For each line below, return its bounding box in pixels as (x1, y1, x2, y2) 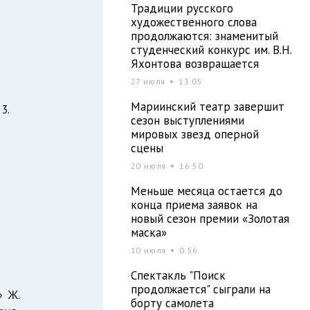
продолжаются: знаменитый (130, 28, 278, 44)
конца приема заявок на (130, 197, 257, 212)
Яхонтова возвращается (130, 55, 259, 71)
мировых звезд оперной (130, 126, 259, 142)
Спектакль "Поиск (130, 267, 226, 283)
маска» (130, 224, 167, 240)
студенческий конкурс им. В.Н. (130, 42, 292, 57)
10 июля (130, 244, 170, 255)
